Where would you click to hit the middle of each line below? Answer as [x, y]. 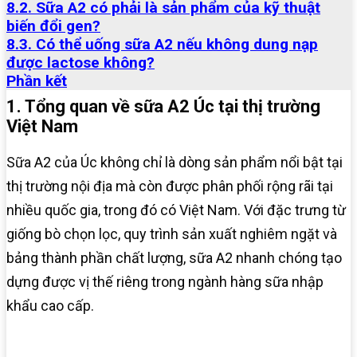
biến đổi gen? [53, 26]
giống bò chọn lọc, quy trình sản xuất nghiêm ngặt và [172, 234]
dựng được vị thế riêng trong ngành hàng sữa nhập [165, 282]
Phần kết [37, 81]
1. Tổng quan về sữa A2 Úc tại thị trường [163, 107]
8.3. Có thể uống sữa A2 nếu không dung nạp [162, 45]
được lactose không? [80, 63]
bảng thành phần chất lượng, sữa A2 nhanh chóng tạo [174, 258]
